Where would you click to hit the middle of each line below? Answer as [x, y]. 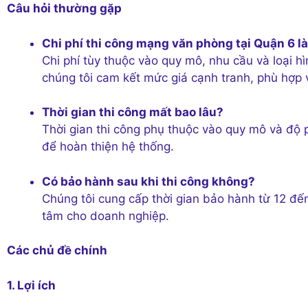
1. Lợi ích [31, 285]
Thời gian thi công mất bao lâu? [133, 112]
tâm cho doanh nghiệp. [106, 216]
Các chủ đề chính [57, 250]
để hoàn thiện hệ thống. [108, 146]
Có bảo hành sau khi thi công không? [148, 181]
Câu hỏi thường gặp [64, 8]
